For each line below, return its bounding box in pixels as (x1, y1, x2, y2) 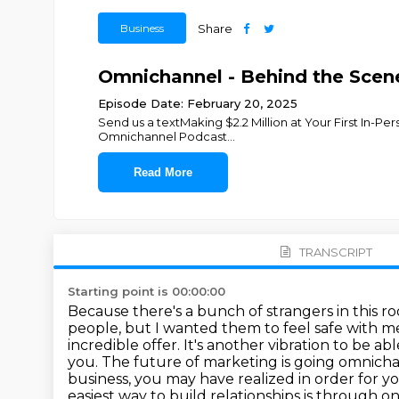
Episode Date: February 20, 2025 (97, 96, 297, 110)
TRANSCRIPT (298, 244, 372, 259)
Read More (133, 166, 192, 179)
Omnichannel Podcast (97, 129, 227, 143)
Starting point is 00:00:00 (68, 284, 225, 298)
